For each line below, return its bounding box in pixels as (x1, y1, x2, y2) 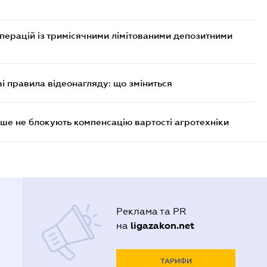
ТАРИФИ (160, 257, 192, 265)
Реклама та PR (116, 206, 187, 216)
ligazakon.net (131, 220, 195, 231)
